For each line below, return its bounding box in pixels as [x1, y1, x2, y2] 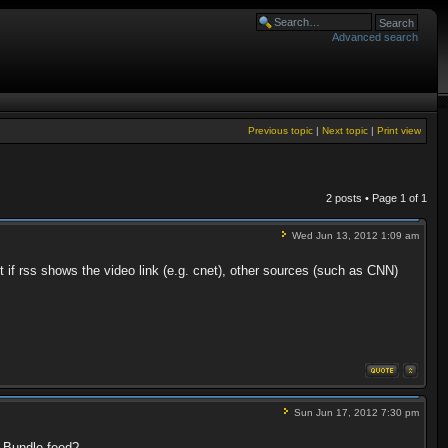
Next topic [322, 125, 368, 136]
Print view [377, 125, 421, 136]
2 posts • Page [326, 192, 400, 204]
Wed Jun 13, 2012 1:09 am [289, 230, 419, 241]
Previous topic [248, 125, 313, 136]
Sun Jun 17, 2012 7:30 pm [291, 407, 419, 418]
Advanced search [332, 31, 418, 43]
